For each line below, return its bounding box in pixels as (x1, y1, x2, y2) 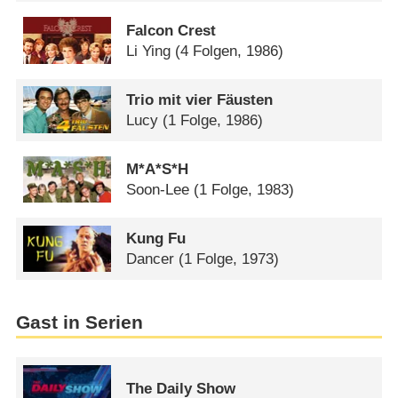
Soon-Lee (126, 180, 190, 198)
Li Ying (126, 42, 171, 60)
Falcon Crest (126, 21, 217, 39)
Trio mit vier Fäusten (126, 91, 274, 108)
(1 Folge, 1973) (179, 251, 280, 268)
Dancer (126, 251, 175, 268)
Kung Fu (126, 230, 187, 248)
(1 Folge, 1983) (194, 180, 295, 198)
